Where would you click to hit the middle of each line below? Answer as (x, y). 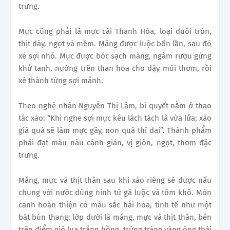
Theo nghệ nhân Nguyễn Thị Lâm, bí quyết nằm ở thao (115, 106)
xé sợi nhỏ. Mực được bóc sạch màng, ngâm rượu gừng (115, 56)
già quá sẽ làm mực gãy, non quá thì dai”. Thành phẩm (115, 131)
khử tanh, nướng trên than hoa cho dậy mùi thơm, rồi (115, 69)
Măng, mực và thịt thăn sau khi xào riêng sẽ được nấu (115, 180)
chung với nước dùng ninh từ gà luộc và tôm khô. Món (115, 193)
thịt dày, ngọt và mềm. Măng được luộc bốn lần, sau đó (115, 44)
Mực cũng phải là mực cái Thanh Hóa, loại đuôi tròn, (115, 32)
